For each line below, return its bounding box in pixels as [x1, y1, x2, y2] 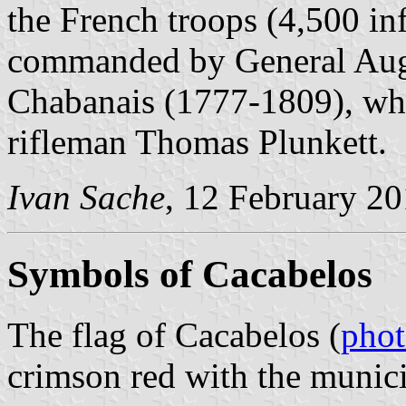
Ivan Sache [7, 177, 165, 217]
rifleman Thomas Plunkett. [7, 121, 387, 161]
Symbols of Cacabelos [7, 252, 372, 295]
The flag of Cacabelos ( [7, 314, 341, 354]
